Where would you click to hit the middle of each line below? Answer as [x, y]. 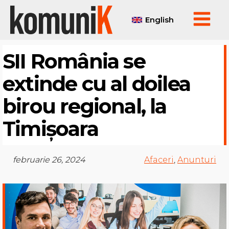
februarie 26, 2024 [49, 160]
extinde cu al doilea [97, 84]
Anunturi [197, 160]
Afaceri [159, 160]
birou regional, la [85, 106]
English [159, 20]
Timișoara [50, 129]
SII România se [74, 61]
